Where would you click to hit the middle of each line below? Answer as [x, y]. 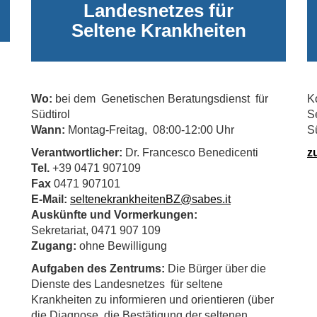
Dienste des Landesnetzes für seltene [127, 284]
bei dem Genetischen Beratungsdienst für [160, 99]
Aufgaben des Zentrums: [99, 269]
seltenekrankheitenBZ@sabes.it [150, 199]
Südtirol [51, 114]
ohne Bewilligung [123, 246]
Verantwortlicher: [78, 152]
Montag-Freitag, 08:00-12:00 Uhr [150, 130]
